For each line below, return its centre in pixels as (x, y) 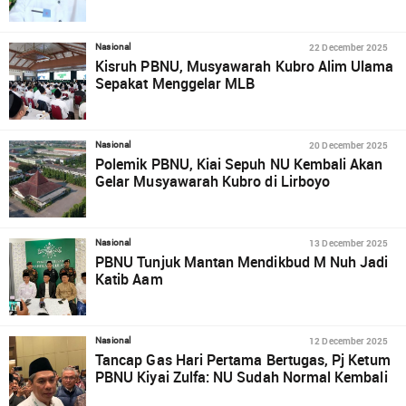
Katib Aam (129, 279)
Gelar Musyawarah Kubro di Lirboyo (213, 181)
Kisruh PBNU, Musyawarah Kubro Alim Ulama (245, 66)
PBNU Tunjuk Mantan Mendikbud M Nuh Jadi (242, 262)
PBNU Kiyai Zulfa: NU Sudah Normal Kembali (242, 377)
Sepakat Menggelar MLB (175, 83)
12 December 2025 (348, 341)
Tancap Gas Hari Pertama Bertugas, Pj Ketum (243, 360)
